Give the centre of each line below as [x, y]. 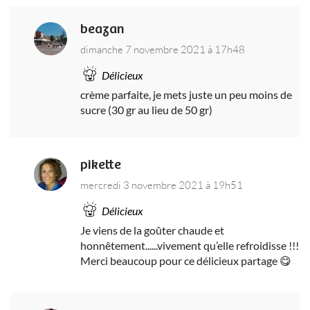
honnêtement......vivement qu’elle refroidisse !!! [190, 246]
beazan [103, 30]
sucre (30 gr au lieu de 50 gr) [147, 110]
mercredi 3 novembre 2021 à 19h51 [162, 185]
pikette [101, 165]
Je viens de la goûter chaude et [153, 230]
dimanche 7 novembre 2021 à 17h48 [163, 49]
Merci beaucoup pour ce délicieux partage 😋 [186, 261]
